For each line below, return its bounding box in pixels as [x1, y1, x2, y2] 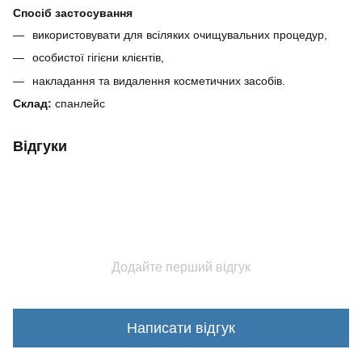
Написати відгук [127, 319, 235, 336]
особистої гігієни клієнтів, [32, 51, 164, 65]
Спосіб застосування [13, 6, 133, 19]
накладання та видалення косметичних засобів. [32, 74, 285, 87]
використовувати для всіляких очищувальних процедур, [32, 28, 327, 41]
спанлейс [52, 97, 105, 111]
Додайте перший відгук [112, 260, 250, 275]
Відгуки [13, 138, 67, 155]
